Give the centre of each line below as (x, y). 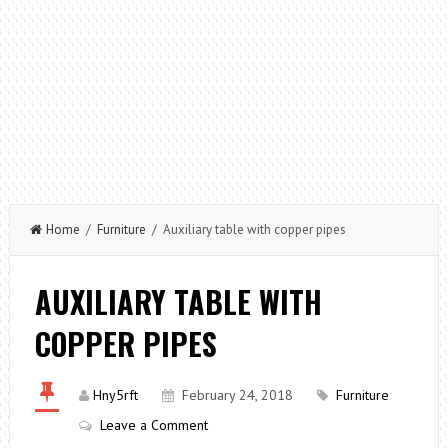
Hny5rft (115, 395)
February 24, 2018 (237, 395)
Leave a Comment (153, 425)
